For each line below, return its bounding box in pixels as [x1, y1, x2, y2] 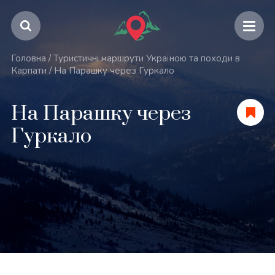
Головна [10, 52, 46, 64]
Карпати [10, 64, 47, 77]
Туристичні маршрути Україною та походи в [53, 52, 240, 64]
